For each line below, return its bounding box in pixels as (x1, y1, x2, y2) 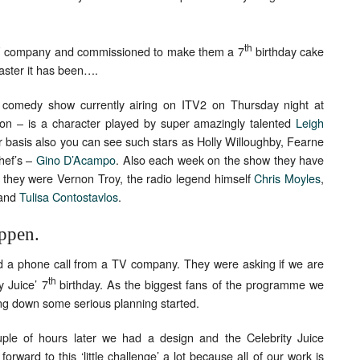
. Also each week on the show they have (116, 150, 325, 168)
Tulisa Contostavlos (19, 187, 118, 205)
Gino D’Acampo (35, 150, 117, 168)
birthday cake (252, 42, 325, 59)
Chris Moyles (254, 169, 321, 186)
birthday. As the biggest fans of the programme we (59, 275, 325, 292)
